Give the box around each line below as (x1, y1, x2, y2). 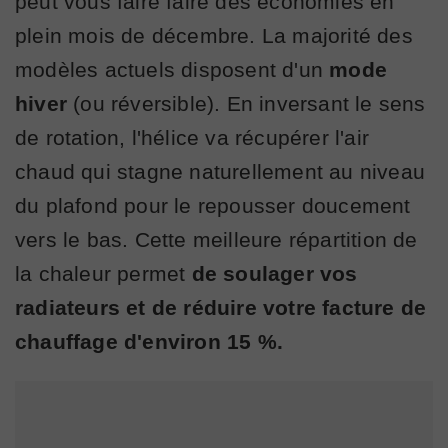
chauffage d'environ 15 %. (15, 329, 283, 353)
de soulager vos (191, 261, 358, 285)
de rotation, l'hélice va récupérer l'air (15, 125, 370, 149)
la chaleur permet (15, 261, 192, 285)
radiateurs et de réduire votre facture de (15, 295, 427, 319)
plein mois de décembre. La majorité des (15, 23, 413, 47)
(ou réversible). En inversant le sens (67, 91, 426, 115)
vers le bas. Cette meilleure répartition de (15, 227, 418, 251)
